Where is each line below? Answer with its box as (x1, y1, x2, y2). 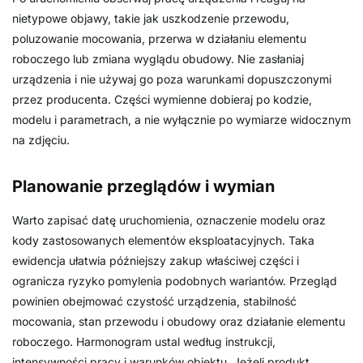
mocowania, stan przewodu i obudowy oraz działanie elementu (12, 314, 345, 328)
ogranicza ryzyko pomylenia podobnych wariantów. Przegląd (12, 273, 337, 288)
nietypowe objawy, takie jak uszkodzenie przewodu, (12, 11, 289, 25)
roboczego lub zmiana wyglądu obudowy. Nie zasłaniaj (12, 51, 304, 66)
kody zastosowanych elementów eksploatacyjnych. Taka (12, 233, 314, 247)
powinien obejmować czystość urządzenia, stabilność (12, 293, 297, 308)
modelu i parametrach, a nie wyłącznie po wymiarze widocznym (12, 112, 351, 126)
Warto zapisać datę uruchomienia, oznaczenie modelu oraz (12, 212, 326, 227)
